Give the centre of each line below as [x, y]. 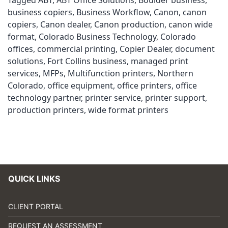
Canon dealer [65, 24]
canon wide [191, 24]
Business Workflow [113, 12]
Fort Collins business [87, 61]
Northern [175, 73]
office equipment [80, 85]
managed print [160, 61]
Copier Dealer [145, 49]
